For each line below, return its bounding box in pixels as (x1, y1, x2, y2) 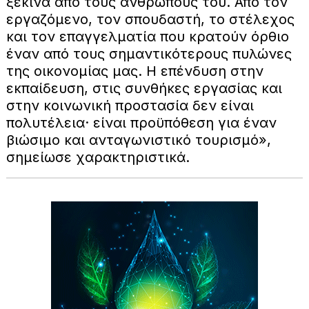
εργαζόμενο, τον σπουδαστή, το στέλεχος (6, 10, 295, 28)
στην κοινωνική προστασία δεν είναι (6, 97, 254, 114)
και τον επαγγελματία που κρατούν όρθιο (6, 28, 289, 45)
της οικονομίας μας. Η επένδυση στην (6, 62, 263, 79)
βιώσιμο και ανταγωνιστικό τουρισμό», (6, 131, 271, 148)
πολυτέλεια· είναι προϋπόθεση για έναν (6, 114, 277, 131)
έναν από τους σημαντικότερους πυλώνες (6, 45, 292, 62)
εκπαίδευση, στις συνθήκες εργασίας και (6, 79, 282, 97)
